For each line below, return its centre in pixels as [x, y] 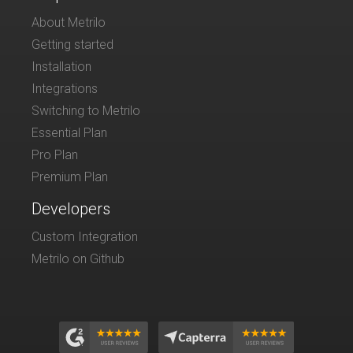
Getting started [72, 44]
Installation [61, 66]
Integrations [65, 88]
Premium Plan [70, 176]
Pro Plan [55, 154]
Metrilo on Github [78, 258]
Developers [71, 208]
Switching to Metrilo [86, 110]
